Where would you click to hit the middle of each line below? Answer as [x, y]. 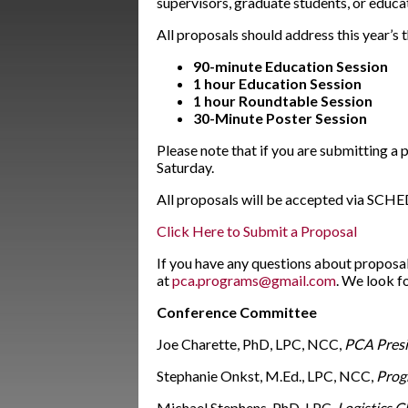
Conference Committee [237, 312]
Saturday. [187, 167]
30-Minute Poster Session [280, 118]
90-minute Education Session [291, 66]
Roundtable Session [307, 101]
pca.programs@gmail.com [254, 280]
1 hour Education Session [277, 83]
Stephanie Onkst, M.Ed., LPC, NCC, [266, 376]
